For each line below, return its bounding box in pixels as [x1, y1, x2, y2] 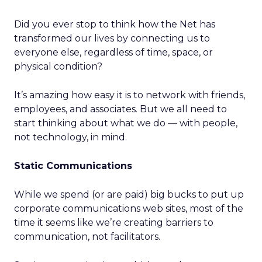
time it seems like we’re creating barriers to [14, 217, 213, 228]
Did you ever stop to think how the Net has [14, 19, 215, 30]
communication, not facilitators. [14, 231, 160, 242]
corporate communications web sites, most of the [14, 203, 243, 214]
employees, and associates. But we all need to [14, 104, 227, 115]
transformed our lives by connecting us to [14, 33, 210, 44]
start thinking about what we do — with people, [14, 118, 237, 129]
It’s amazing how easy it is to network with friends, [14, 89, 245, 101]
